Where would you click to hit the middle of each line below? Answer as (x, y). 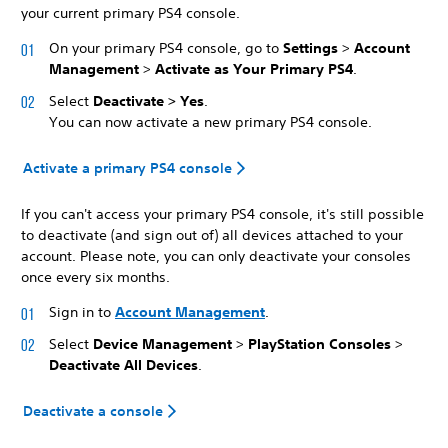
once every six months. (95, 277)
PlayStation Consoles (321, 343)
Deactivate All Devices (123, 364)
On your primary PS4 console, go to (166, 48)
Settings (312, 48)
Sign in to (82, 312)
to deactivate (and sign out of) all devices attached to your (212, 235)
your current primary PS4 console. (130, 13)
